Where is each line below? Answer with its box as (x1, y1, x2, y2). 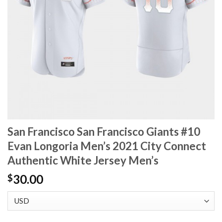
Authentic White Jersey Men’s (7, 154, 159, 167)
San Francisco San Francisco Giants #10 (7, 125, 200, 139)
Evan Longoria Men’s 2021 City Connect (7, 139, 206, 153)
